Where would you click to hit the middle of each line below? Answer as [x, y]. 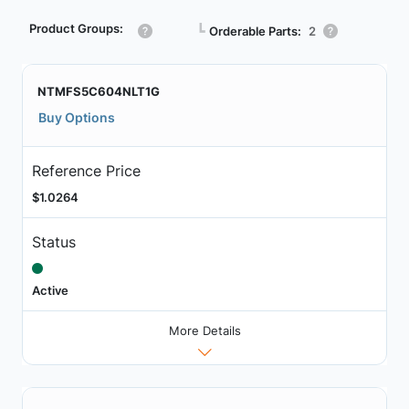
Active [50, 290]
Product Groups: [76, 28]
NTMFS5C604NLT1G [99, 91]
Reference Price [86, 170]
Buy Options [77, 117]
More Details [204, 331]
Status [53, 241]
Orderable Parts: [255, 31]
